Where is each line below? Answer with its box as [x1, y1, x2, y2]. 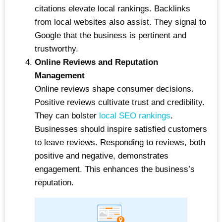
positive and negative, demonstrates [35, 151, 168, 161]
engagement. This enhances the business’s [35, 165, 195, 174]
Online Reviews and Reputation [35, 57, 158, 67]
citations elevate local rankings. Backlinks [35, 4, 190, 14]
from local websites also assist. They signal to [35, 17, 206, 27]
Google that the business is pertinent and [35, 31, 186, 41]
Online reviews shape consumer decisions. [35, 84, 194, 94]
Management [35, 71, 85, 81]
